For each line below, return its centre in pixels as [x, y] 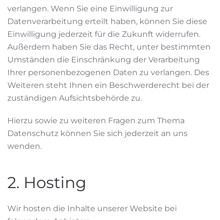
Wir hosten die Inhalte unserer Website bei [92, 208]
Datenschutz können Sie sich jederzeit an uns [97, 133]
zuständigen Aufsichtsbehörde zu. [75, 98]
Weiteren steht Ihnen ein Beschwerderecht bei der [108, 85]
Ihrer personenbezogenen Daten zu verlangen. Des [108, 72]
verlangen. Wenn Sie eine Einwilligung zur [90, 9]
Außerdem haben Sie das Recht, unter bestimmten [109, 47]
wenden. [25, 146]
